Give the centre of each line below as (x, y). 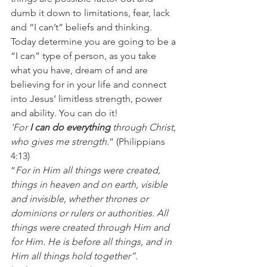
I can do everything (69, 127)
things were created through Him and (91, 227)
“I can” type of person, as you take (85, 55)
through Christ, (144, 127)
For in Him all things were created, (89, 170)
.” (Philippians (137, 141)
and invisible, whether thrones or (81, 198)
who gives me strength (59, 141)
